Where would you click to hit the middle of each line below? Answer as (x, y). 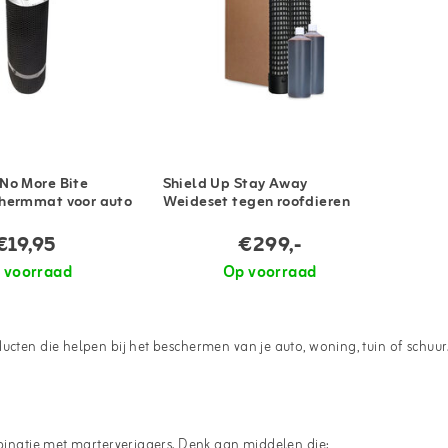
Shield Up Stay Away (235, 185)
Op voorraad (269, 272)
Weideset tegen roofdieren (256, 203)
